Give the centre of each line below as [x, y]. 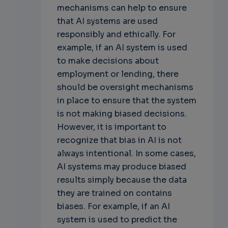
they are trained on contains [114, 193]
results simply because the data [122, 180]
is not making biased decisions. [122, 113]
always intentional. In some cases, [126, 153]
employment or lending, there [118, 74]
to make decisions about [108, 61]
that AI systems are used [107, 21]
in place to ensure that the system [126, 100]
